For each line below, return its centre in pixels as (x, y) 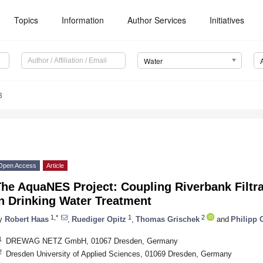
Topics (26, 20)
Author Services (157, 20)
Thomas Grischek (168, 219)
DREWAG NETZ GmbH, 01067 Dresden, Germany (92, 241)
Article (55, 166)
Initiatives (227, 20)
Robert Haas (27, 219)
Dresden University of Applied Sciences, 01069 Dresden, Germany (119, 254)
